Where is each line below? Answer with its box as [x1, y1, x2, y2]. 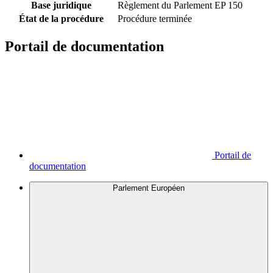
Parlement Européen [113, 183, 185, 193]
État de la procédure [18, 13, 104, 24]
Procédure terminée [118, 13, 192, 24]
